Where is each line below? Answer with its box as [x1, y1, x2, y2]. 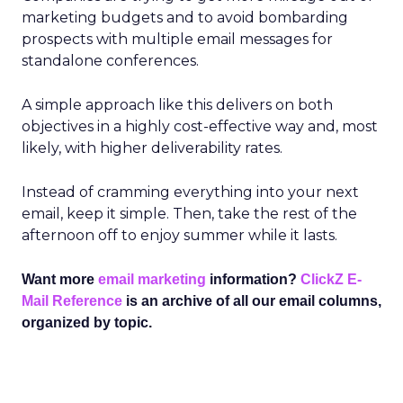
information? [206, 272, 300, 287]
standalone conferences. [22, 52, 199, 69]
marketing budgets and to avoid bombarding [22, 9, 348, 26]
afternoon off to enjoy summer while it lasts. [22, 227, 337, 244]
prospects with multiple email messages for [22, 31, 333, 48]
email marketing [98, 272, 206, 287]
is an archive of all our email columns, [122, 293, 381, 309]
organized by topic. [22, 315, 152, 330]
